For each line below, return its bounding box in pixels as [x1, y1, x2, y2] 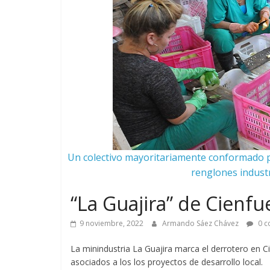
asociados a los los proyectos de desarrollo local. [71, 256, 263, 268]
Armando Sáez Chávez [162, 218, 240, 229]
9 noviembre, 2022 [80, 218, 143, 229]
